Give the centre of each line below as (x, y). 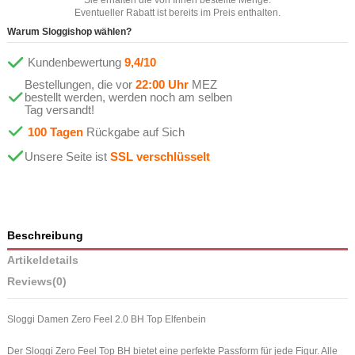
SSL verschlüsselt (160, 156)
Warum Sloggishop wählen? (69, 32)
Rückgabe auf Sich (134, 132)
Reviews (30, 282)
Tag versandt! (59, 109)
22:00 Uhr (162, 84)
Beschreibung (45, 235)
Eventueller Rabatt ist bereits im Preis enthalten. (177, 12)
